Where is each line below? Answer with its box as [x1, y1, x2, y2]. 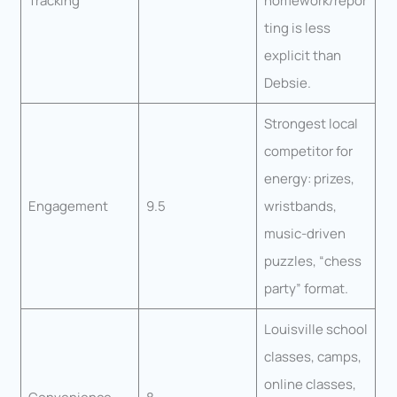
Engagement [27, 197, 108, 216]
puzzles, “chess [263, 252, 362, 271]
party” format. [263, 279, 348, 299]
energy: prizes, [263, 169, 354, 189]
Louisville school [263, 320, 368, 339]
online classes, [263, 375, 356, 394]
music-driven [263, 224, 346, 244]
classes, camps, [263, 347, 362, 367]
